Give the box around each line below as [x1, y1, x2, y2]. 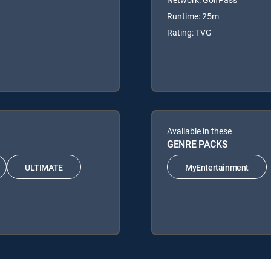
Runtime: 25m [167, 10, 219, 22]
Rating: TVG [167, 27, 212, 39]
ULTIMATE [25, 161, 63, 173]
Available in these [167, 125, 232, 137]
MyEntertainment [185, 161, 249, 173]
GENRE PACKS [167, 137, 228, 151]
